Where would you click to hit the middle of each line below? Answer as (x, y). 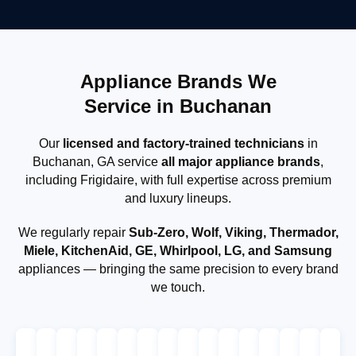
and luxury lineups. (178, 198)
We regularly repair (73, 232)
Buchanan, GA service (97, 161)
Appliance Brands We (178, 81)
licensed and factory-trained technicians (183, 143)
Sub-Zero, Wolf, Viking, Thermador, (233, 232)
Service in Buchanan (178, 106)
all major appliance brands (241, 161)
